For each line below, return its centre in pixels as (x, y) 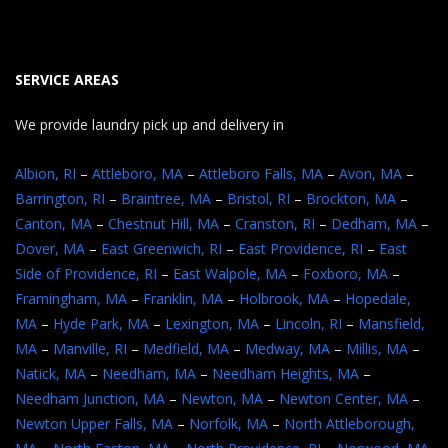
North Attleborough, (349, 423)
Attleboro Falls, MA (261, 173)
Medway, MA (287, 348)
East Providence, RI (300, 248)
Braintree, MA (166, 198)
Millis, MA (377, 348)
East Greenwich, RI (161, 248)
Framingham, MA (71, 298)
